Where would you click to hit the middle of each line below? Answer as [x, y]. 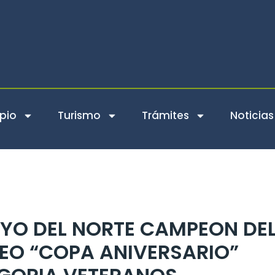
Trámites [165, 115]
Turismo [79, 115]
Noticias [252, 115]
